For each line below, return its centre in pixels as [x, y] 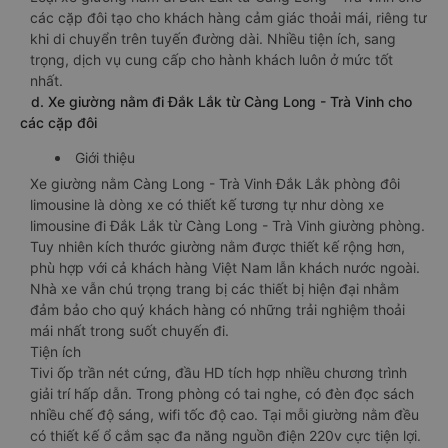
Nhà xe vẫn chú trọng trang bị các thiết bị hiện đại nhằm [214, 288]
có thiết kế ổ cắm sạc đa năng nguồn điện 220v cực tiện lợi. [225, 435]
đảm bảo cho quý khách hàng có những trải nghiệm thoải [217, 309]
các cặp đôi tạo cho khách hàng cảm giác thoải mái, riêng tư [228, 17]
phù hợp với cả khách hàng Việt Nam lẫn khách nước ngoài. [225, 267]
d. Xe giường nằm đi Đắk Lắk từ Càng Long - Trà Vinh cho [216, 101]
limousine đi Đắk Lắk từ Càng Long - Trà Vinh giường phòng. [227, 225]
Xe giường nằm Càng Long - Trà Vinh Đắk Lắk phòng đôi [215, 183]
